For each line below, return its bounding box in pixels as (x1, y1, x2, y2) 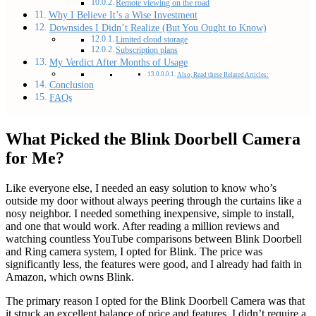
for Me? (6, 149, 64, 168)
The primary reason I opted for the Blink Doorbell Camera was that (6, 295, 305, 308)
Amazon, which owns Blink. (6, 271, 134, 284)
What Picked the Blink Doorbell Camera (6, 130, 300, 149)
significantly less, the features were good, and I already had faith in (6, 258, 302, 271)
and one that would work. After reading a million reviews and (6, 220, 279, 233)
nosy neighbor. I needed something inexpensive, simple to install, (6, 207, 294, 220)
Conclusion (49, 79, 94, 91)
